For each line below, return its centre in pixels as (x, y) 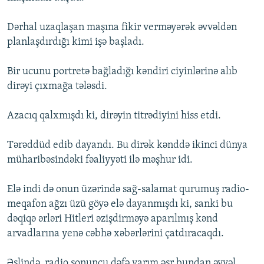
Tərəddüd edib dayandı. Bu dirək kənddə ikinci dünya (127, 146)
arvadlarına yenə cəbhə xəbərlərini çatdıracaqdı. (115, 234)
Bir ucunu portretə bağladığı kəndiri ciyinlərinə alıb (122, 72)
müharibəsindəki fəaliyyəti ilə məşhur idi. (100, 160)
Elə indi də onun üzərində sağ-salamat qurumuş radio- (128, 190)
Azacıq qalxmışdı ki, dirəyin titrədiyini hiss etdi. (114, 116)
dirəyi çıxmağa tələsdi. (57, 87)
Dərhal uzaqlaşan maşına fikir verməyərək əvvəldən (122, 28)
